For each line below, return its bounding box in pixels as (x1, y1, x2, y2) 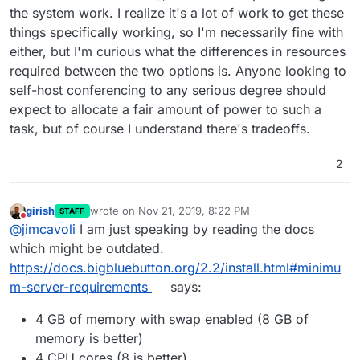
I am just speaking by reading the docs (76, 221, 314, 238)
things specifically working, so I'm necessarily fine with (10, 23, 343, 40)
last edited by (88, 211, 156, 224)
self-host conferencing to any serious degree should (10, 81, 326, 98)
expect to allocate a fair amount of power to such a (10, 100, 321, 117)
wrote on (89, 204, 138, 218)
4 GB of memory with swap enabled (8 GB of (35, 311, 309, 328)
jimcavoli (22, 221, 76, 238)
